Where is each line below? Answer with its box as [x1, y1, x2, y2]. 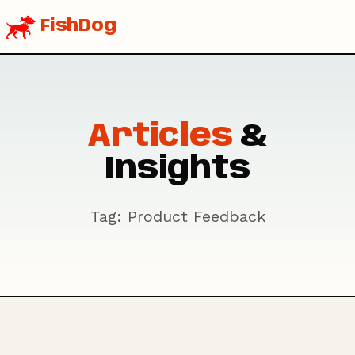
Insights [105, 153, 250, 186]
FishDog [40, 17, 116, 35]
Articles [86, 120, 233, 154]
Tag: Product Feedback [90, 207, 265, 226]
